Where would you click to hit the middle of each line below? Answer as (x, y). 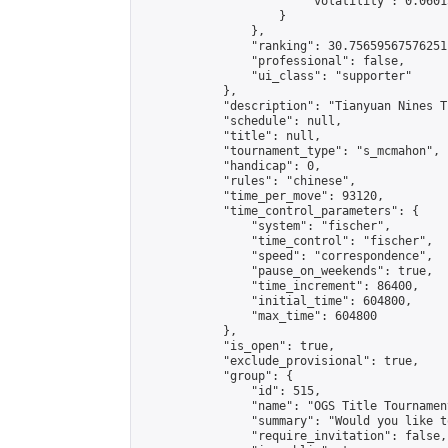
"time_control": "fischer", (286, 241)
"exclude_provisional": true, (279, 361)
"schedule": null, (240, 121)
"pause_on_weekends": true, (286, 271)
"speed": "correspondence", (286, 256)
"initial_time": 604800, (275, 301)
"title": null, (230, 136)
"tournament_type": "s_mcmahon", (289, 151)
